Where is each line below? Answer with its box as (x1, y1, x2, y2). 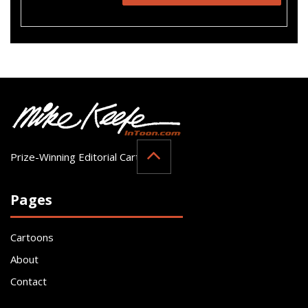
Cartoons (10, 230, 54, 244)
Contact (10, 274, 47, 288)
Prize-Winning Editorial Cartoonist (10, 149, 169, 164)
